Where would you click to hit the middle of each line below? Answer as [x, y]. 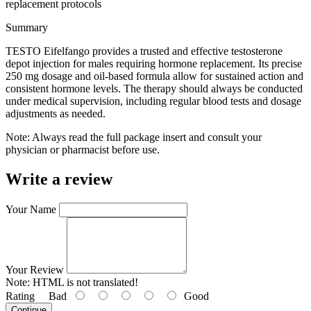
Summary [27, 27]
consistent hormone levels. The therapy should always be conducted [154, 88]
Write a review [59, 179]
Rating [20, 296]
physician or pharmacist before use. [83, 149]
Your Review [35, 269]
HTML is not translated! [84, 282]
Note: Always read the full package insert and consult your [134, 137]
